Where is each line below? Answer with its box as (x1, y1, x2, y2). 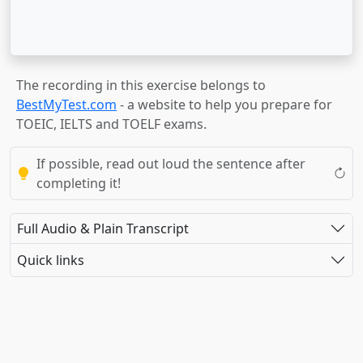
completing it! (36, 174, 121, 192)
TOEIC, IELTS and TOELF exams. (16, 115, 207, 133)
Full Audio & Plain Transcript (17, 219, 189, 237)
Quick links (17, 251, 84, 269)
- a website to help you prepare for (117, 96, 332, 113)
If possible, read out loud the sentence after (36, 155, 305, 173)
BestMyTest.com (16, 96, 117, 113)
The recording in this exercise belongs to (16, 76, 266, 94)
